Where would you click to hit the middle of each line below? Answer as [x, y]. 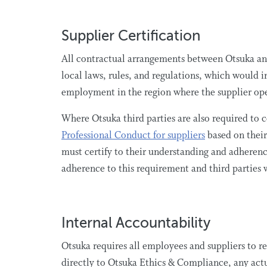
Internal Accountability [138, 223]
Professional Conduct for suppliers [133, 136]
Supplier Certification [133, 36]
